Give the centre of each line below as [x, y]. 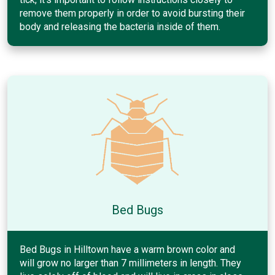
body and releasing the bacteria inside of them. [120, 26]
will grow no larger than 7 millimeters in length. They [130, 263]
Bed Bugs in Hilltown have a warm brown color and [127, 249]
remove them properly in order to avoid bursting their [132, 13]
